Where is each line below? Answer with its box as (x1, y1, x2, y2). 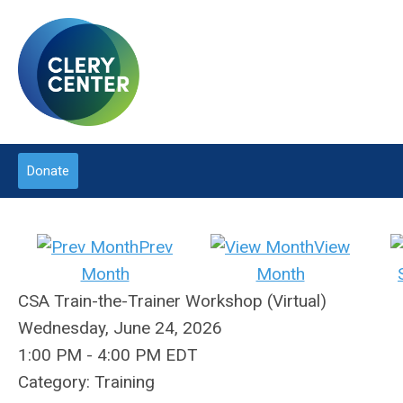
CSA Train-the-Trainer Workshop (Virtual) (18, 291, 327, 311)
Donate (27, 163, 69, 179)
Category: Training (18, 372, 155, 392)
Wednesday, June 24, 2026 (18, 318, 222, 338)
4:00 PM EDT (97, 345, 198, 365)
